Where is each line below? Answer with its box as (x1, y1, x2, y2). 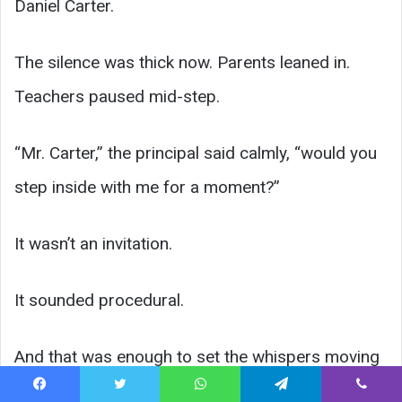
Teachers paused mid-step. (14, 86, 220, 108)
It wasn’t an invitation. (14, 233, 172, 255)
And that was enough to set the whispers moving (14, 346, 380, 368)
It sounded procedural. (14, 290, 184, 311)
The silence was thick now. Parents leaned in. (14, 52, 350, 74)
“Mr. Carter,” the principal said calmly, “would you (14, 143, 377, 164)
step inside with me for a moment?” (14, 177, 280, 198)
